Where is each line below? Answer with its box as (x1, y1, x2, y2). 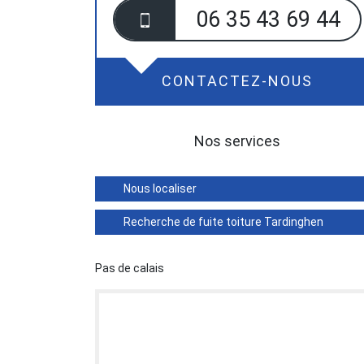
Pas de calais (95, 262, 164, 275)
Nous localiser (123, 182, 197, 195)
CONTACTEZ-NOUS (162, 72, 313, 89)
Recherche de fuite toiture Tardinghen (123, 215, 323, 228)
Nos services (194, 132, 280, 149)
